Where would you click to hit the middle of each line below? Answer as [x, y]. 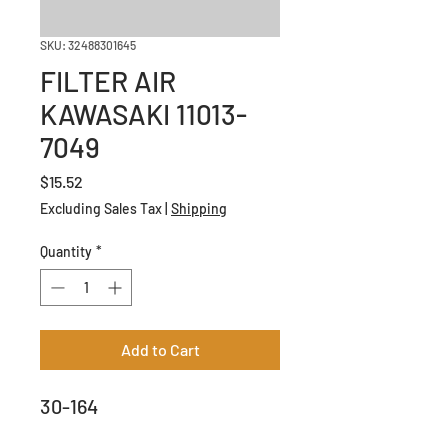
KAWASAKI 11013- [143, 113]
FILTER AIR [108, 80]
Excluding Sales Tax [101, 208]
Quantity [66, 251]
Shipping [199, 208]
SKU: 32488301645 [88, 44]
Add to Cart [160, 349]
